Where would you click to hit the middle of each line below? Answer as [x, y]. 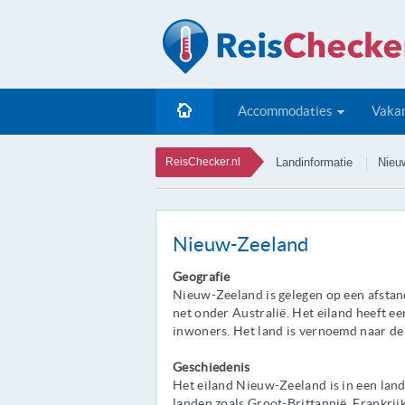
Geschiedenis [212, 367]
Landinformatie [314, 162]
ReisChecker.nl [203, 162]
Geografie [202, 277]
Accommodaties [285, 111]
